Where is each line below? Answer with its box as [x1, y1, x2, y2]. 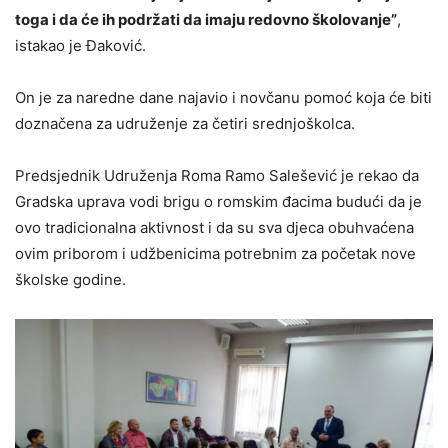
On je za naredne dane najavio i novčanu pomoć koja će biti [15, 88, 432, 108]
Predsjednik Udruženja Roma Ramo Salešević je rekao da [15, 166, 419, 186]
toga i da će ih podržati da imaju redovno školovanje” [15, 10, 397, 30]
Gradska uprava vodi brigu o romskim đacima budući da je [15, 192, 422, 212]
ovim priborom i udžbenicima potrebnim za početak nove [15, 244, 416, 264]
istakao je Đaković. [15, 36, 146, 56]
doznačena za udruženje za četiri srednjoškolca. [15, 114, 355, 134]
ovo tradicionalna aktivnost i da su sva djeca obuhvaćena [15, 218, 414, 238]
